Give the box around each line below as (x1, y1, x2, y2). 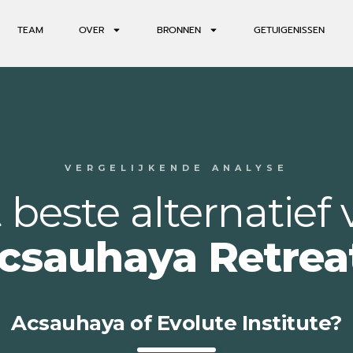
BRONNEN (156, 22, 201, 37)
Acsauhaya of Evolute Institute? (11, 310, 342, 336)
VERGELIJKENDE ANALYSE (65, 162, 288, 174)
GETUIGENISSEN (253, 22, 325, 37)
